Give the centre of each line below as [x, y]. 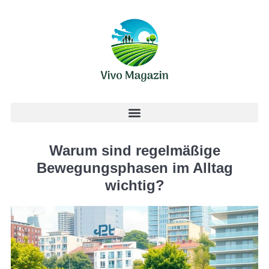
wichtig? [134, 185]
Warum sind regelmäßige [134, 150]
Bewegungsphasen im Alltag [134, 168]
